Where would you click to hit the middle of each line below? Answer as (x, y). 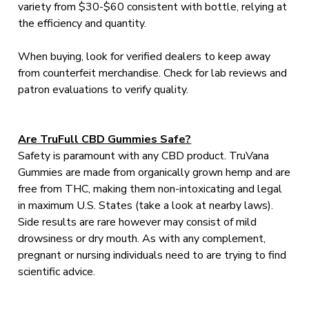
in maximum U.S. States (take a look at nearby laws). (146, 206)
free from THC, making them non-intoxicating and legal (150, 189)
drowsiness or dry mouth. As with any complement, (142, 239)
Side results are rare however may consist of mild (138, 222)
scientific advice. (57, 272)
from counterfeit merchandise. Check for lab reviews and (153, 73)
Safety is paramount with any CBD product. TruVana (144, 156)
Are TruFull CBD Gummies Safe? (105, 139)
